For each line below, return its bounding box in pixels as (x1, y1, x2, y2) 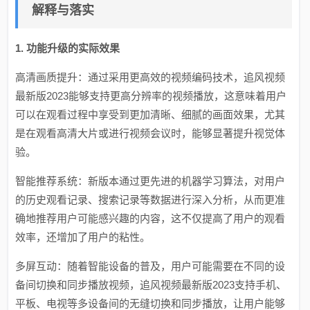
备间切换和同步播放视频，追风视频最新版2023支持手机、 (15, 279, 287, 291)
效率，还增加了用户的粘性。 (15, 231, 151, 243)
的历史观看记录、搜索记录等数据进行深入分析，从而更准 (15, 194, 286, 206)
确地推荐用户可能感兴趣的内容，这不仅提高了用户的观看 (15, 212, 286, 224)
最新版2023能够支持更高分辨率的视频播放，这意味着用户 (15, 90, 287, 102)
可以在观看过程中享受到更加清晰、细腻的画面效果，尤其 (15, 109, 286, 120)
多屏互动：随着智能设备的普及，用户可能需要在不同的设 (15, 260, 286, 272)
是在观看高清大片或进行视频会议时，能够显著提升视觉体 (15, 127, 286, 139)
